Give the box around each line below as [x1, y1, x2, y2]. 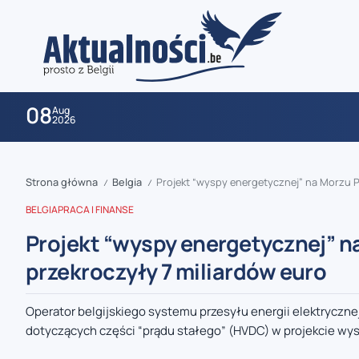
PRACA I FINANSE [58, 203, 134, 217]
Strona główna [26, 175, 98, 190]
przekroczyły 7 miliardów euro [26, 256, 327, 287]
